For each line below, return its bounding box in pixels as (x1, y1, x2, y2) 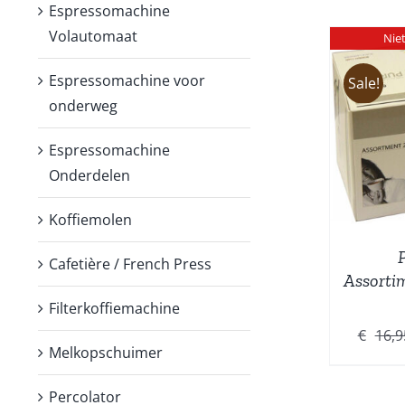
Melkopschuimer (49, 342, 163, 363)
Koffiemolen (49, 209, 132, 230)
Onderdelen (49, 165, 130, 185)
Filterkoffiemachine (49, 297, 180, 318)
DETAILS (205, 123, 255, 139)
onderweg (49, 95, 118, 116)
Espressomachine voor (49, 70, 205, 90)
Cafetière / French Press (49, 253, 212, 274)
